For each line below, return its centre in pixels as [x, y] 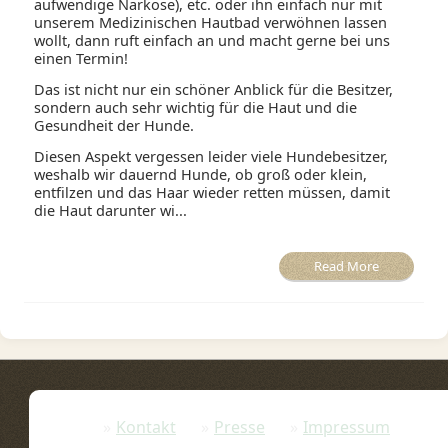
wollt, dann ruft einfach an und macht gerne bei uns [212, 40]
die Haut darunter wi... [111, 210]
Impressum [346, 427]
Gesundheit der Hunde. [114, 125]
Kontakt [145, 427]
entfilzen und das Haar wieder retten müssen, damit [212, 192]
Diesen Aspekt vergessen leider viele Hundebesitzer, [211, 156]
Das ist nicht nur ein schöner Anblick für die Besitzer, [214, 89]
